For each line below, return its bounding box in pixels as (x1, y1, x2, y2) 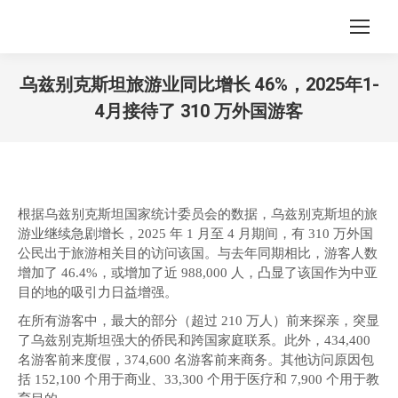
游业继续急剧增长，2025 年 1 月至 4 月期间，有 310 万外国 (18, 227, 373, 241)
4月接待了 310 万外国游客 (95, 100, 303, 122)
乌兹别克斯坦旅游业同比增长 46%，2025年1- (19, 74, 379, 95)
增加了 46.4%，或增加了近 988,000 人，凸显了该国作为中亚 (18, 266, 378, 280)
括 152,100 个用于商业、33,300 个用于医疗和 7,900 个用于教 (18, 372, 379, 386)
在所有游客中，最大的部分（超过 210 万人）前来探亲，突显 (18, 314, 379, 328)
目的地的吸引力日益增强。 (18, 285, 178, 299)
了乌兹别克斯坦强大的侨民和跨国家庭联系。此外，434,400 (18, 333, 370, 347)
